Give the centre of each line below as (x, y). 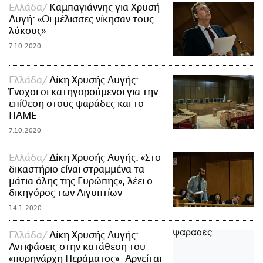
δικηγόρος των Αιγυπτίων (65, 193)
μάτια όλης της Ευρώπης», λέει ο (81, 181)
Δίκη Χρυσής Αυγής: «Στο (105, 158)
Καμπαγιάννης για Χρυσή (104, 8)
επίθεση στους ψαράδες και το (76, 104)
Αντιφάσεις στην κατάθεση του (77, 247)
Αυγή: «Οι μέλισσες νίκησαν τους (81, 20)
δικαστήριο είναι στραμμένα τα (77, 169)
